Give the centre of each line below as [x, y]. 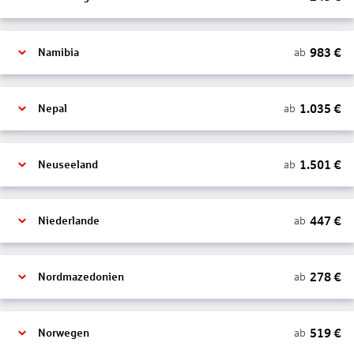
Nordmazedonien [81, 277]
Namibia [58, 53]
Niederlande [69, 221]
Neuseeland [68, 165]
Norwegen [64, 333]
